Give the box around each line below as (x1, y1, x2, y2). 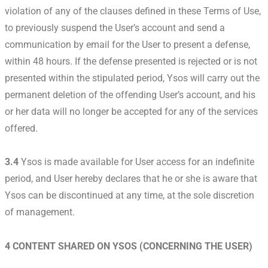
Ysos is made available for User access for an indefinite (19, 156, 254, 168)
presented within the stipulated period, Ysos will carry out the (5, 72, 260, 84)
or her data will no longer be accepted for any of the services (5, 105, 258, 117)
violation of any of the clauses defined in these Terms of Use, (5, 5, 261, 17)
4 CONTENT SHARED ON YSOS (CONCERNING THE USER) (5, 240, 252, 252)
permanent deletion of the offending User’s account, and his (5, 89, 255, 100)
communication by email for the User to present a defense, (5, 38, 250, 50)
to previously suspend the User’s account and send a (5, 22, 225, 33)
